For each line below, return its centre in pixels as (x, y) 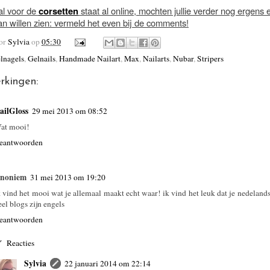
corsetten (58, 11)
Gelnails (42, 58)
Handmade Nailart (90, 58)
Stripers (210, 58)
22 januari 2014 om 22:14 (107, 263)
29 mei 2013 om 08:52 (70, 111)
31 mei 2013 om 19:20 (68, 177)
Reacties (20, 243)
